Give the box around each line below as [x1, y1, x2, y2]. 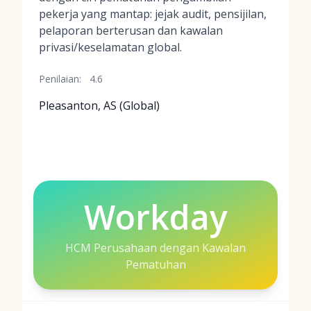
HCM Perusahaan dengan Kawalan [65, 240, 246, 255]
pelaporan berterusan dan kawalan [39, 23, 223, 38]
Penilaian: [39, 72, 81, 85]
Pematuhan [125, 257, 186, 272]
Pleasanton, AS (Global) [39, 98, 160, 113]
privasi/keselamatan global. [39, 40, 182, 55]
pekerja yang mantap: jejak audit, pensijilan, [39, 6, 267, 22]
